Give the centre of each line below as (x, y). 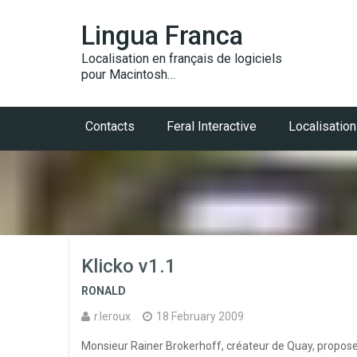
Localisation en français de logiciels (182, 59)
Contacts (110, 126)
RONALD (104, 291)
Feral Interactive (212, 126)
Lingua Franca (162, 35)
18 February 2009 (200, 316)
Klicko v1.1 (129, 266)
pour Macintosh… (128, 75)
